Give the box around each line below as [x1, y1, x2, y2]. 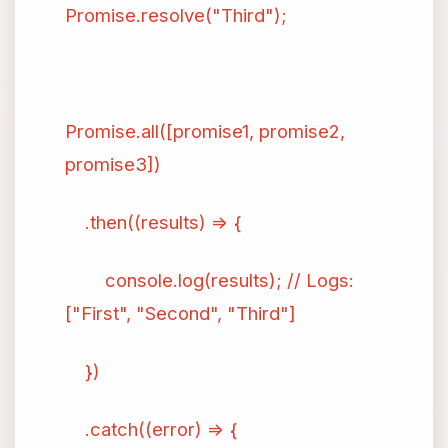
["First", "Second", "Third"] [65, 302, 296, 324]
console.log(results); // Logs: [65, 269, 354, 291]
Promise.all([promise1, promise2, [65, 120, 345, 142]
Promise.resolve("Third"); [65, 4, 287, 26]
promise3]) [65, 153, 161, 175]
